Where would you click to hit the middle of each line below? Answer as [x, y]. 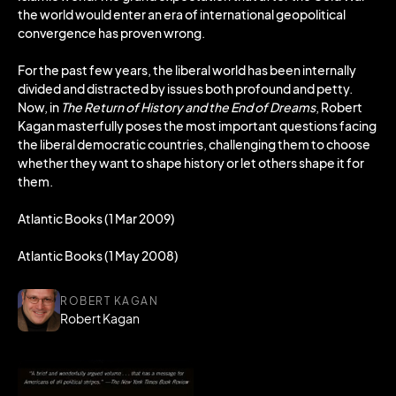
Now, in [39, 107]
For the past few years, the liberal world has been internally [187, 70]
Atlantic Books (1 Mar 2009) [96, 218]
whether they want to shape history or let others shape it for [191, 163]
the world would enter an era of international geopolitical [182, 14]
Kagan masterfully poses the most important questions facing [197, 126]
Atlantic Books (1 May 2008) [98, 255]
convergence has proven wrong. [111, 33]
